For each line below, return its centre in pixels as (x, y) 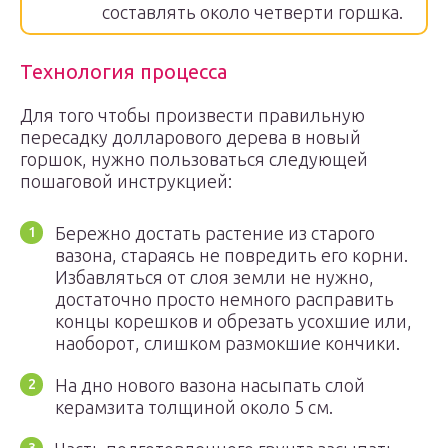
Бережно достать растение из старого (215, 233)
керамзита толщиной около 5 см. (194, 407)
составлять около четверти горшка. (252, 12)
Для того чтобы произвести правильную (192, 115)
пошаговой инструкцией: (126, 181)
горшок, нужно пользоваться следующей (194, 159)
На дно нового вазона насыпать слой (210, 385)
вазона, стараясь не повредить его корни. (231, 255)
